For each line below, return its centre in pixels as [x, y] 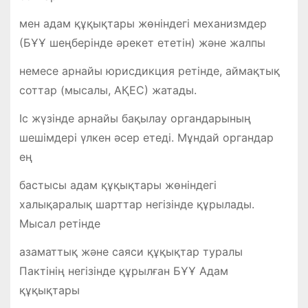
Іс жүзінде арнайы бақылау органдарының [135, 118]
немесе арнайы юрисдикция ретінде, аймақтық [149, 71]
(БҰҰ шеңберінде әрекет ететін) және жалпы [142, 43]
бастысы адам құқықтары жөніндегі [118, 185]
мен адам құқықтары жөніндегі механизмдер [143, 24]
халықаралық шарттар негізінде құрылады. [136, 204]
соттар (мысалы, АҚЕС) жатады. [108, 90]
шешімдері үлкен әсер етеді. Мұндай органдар [146, 137]
